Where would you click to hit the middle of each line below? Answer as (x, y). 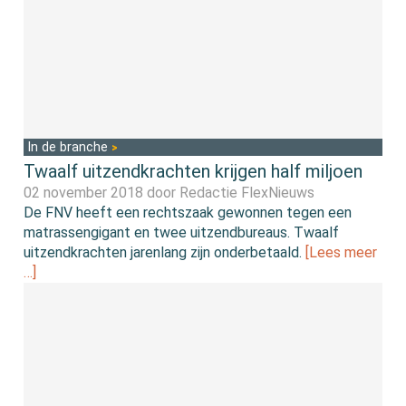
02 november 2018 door (102, 192)
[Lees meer (342, 252)
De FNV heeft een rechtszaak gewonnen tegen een (188, 212)
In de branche (70, 147)
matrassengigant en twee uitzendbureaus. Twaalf (182, 232)
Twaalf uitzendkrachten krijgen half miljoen (193, 171)
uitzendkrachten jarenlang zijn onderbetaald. (165, 252)
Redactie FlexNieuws (247, 192)
